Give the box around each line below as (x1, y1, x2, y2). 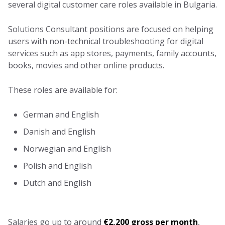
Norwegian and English (23, 143, 111, 154)
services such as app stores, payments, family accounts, (8, 47, 216, 59)
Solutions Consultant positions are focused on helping (8, 23, 213, 35)
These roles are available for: (8, 84, 118, 95)
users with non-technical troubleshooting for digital (8, 35, 203, 47)
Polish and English (23, 160, 92, 171)
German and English (23, 108, 99, 120)
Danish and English (23, 126, 95, 137)
